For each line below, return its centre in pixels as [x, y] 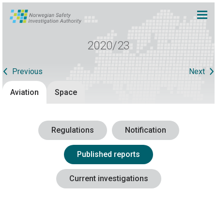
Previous [27, 72]
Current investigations [108, 179]
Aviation [24, 92]
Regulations [72, 130]
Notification [145, 130]
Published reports [108, 155]
